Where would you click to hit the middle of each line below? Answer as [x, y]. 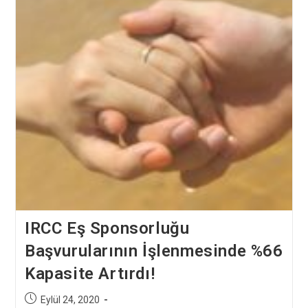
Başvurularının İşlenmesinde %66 [154, 251]
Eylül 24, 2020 [70, 300]
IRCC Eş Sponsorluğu [107, 229]
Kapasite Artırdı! [90, 274]
